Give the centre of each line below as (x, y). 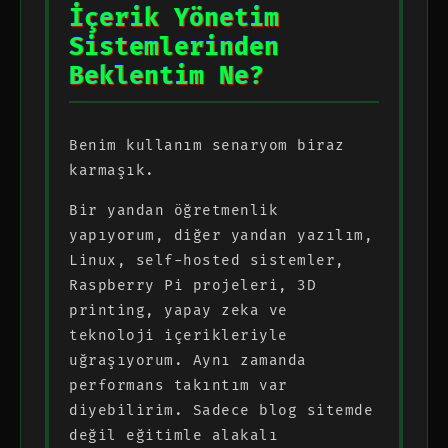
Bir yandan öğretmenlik (173, 210)
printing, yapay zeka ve (178, 310)
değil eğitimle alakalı (173, 435)
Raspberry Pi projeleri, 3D (192, 285)
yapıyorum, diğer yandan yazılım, (221, 235)
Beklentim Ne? (166, 76)
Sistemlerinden (174, 47)
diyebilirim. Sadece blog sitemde (221, 410)
